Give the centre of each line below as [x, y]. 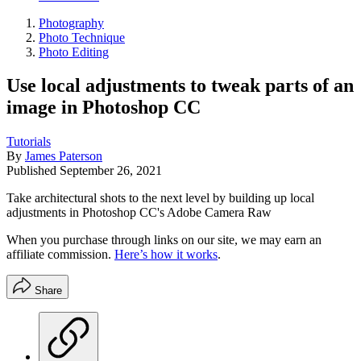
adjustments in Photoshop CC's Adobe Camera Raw [139, 213]
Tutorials [29, 142]
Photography [71, 23]
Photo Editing [74, 52]
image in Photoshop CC [104, 108]
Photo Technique [82, 37]
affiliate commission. [60, 255]
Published [33, 171]
